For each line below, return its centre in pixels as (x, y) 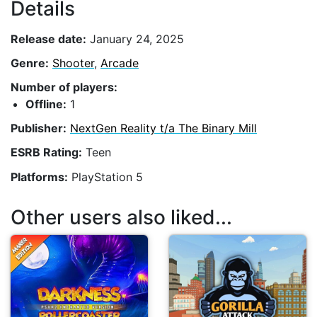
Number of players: (64, 87)
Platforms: (39, 177)
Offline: (46, 104)
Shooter (73, 63)
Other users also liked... (121, 218)
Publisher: (39, 128)
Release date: (48, 39)
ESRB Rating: (46, 152)
